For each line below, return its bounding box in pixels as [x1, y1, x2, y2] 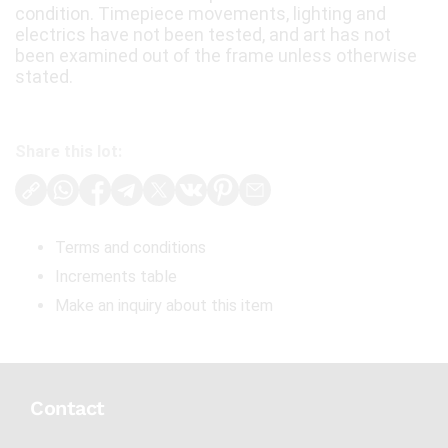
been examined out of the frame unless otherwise [15, 45, 417, 67]
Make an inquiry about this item [55, 296, 273, 316]
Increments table [55, 267, 177, 287]
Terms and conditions [55, 238, 206, 258]
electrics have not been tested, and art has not [15, 24, 391, 46]
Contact [30, 396, 105, 421]
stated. [15, 66, 73, 88]
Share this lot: [15, 142, 122, 162]
